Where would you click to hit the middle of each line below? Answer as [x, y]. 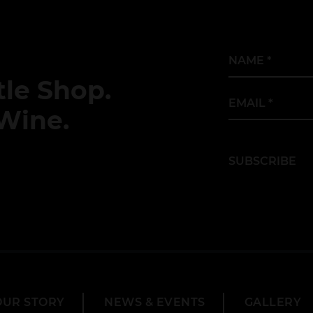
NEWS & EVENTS [155, 302]
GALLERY [273, 302]
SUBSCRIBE [262, 161]
